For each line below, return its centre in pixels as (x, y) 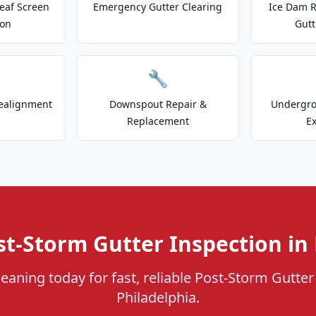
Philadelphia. (158, 297)
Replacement (158, 121)
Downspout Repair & (158, 104)
